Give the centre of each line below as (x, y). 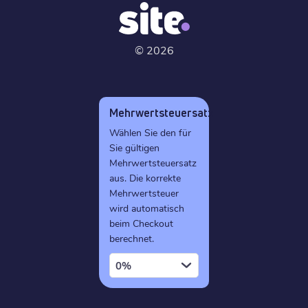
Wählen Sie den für (150, 132)
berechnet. (132, 238)
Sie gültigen (134, 147)
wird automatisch (147, 208)
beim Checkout (141, 223)
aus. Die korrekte (145, 177)
